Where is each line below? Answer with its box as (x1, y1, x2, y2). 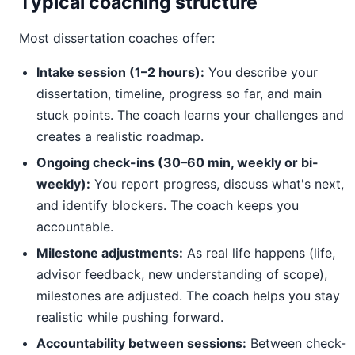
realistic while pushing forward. (36, 309, 223, 325)
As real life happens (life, (183, 245, 335, 261)
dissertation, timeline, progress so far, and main (36, 86, 322, 101)
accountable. (36, 219, 113, 235)
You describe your (204, 64, 318, 80)
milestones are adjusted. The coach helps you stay (36, 288, 340, 303)
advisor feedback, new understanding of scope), (36, 266, 327, 282)
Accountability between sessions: (36, 335, 246, 351)
